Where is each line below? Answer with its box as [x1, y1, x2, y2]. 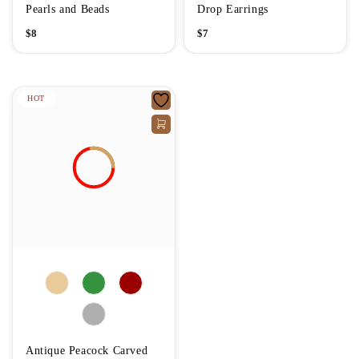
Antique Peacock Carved [26, 344, 148, 357]
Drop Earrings [197, 2, 268, 15]
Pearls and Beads [26, 2, 110, 15]
